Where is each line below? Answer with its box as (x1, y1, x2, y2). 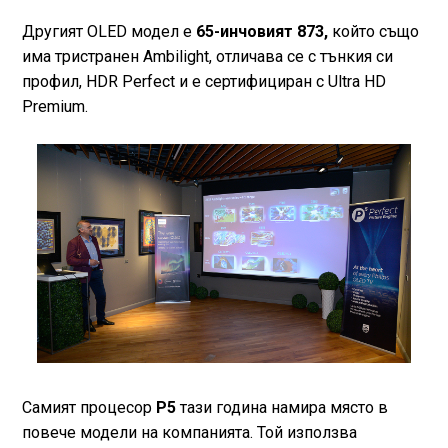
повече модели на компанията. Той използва (21, 423, 357, 443)
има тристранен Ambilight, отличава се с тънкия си (21, 46, 393, 66)
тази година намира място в (179, 398, 388, 418)
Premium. (21, 96, 88, 116)
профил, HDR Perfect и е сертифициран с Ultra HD (21, 71, 386, 91)
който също (327, 21, 419, 41)
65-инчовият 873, (195, 21, 328, 41)
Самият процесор (21, 398, 152, 418)
